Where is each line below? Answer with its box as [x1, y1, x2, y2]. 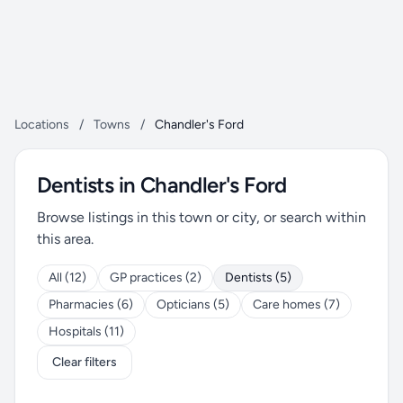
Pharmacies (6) [49, 297, 133, 312]
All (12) [49, 270, 86, 285]
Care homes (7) [253, 297, 340, 312]
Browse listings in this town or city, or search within [37, 209, 366, 226]
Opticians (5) [157, 297, 229, 312]
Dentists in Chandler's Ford [37, 172, 287, 198]
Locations [14, 117, 69, 132]
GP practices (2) [110, 270, 201, 285]
